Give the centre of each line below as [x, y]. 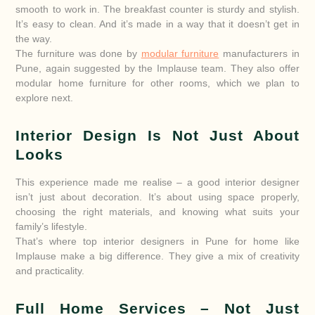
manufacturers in [259, 54]
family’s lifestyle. [52, 227]
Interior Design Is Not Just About [157, 136]
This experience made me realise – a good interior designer [157, 182]
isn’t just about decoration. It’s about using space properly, [157, 197]
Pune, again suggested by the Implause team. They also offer [157, 69]
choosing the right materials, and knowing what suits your [157, 212]
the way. [34, 39]
